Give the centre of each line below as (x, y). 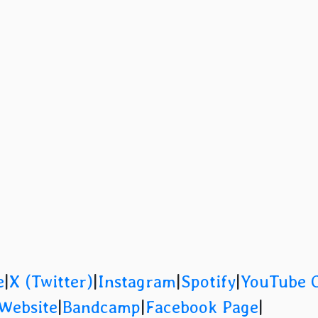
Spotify (208, 282)
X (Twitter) (51, 282)
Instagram (137, 282)
